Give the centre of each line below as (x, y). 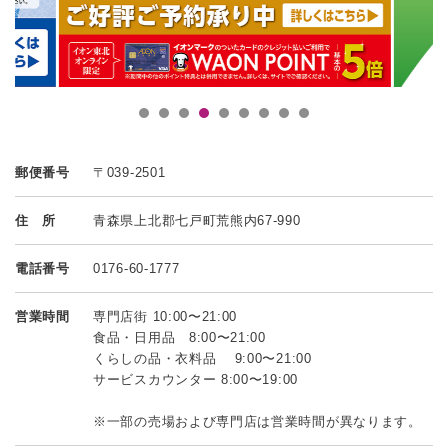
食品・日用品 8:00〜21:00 (179, 337)
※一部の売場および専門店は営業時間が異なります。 (257, 421)
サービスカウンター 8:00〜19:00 (195, 379)
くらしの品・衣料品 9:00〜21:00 (202, 358)
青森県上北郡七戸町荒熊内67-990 (197, 220)
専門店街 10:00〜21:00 (165, 316)
